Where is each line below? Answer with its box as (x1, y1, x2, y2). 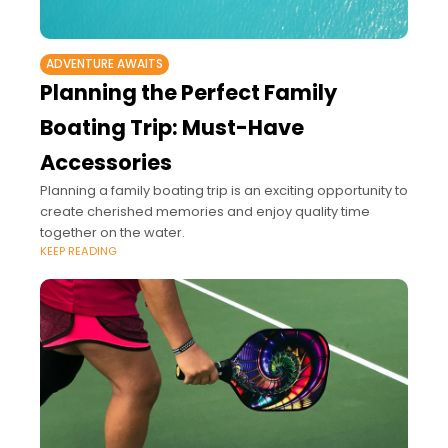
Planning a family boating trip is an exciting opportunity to (40, 180, 408, 200)
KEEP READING (40, 242, 117, 259)
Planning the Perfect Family (40, 77, 337, 107)
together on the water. (40, 222, 185, 242)
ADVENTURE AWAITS (46, 55, 163, 72)
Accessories (40, 147, 172, 177)
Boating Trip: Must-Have (40, 112, 304, 142)
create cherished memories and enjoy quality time (40, 201, 370, 221)
